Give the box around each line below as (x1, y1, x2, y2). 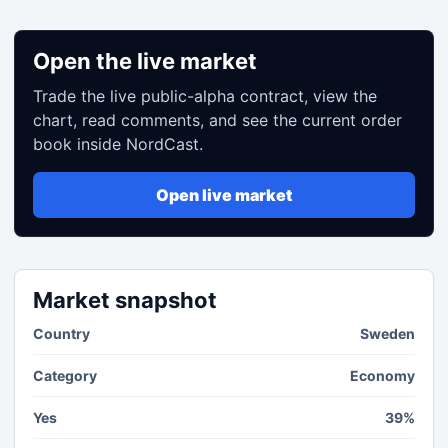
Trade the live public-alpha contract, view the (33, 86, 377, 106)
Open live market (156, 185, 292, 205)
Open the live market (33, 48, 257, 74)
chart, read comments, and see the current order (33, 110, 402, 130)
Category (33, 367, 97, 384)
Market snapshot (33, 287, 217, 313)
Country (33, 325, 90, 342)
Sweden (360, 325, 415, 342)
